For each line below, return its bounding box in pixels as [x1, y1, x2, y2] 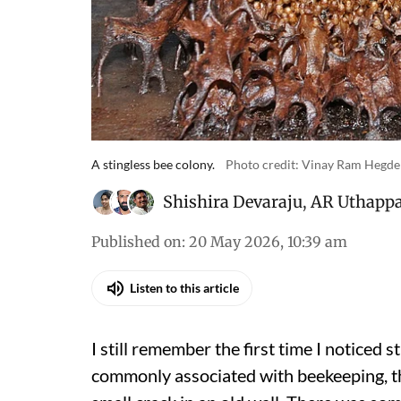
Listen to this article [130, 280, 239, 296]
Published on [91, 232, 182, 251]
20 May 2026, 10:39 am [189, 232, 347, 251]
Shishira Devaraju [163, 191, 303, 212]
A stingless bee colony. [91, 156, 215, 172]
